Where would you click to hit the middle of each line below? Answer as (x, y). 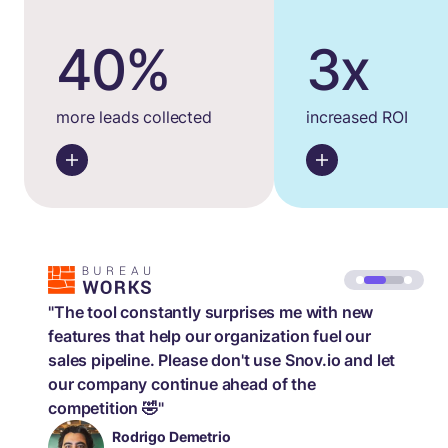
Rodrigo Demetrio (171, 436)
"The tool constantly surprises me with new (211, 311)
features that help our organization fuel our (209, 335)
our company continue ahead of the (182, 383)
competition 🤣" (106, 407)
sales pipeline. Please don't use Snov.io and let (222, 359)
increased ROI (357, 116)
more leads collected (134, 116)
